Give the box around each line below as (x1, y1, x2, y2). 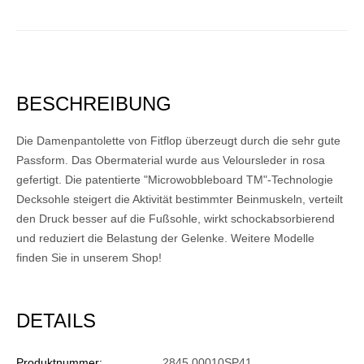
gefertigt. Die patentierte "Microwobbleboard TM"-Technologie (16, 173, 333, 187)
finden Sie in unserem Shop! (16, 251, 162, 265)
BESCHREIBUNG (16, 93, 171, 115)
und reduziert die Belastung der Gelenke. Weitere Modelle (16, 232, 314, 245)
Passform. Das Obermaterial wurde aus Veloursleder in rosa (16, 154, 325, 167)
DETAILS (16, 310, 96, 332)
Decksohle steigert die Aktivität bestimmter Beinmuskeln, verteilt (16, 193, 343, 206)
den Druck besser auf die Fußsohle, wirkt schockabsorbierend (16, 212, 335, 226)
